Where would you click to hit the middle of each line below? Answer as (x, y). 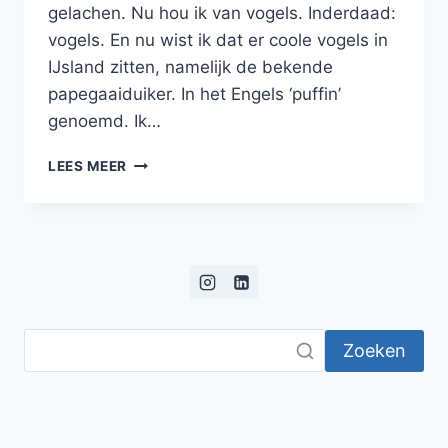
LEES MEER (88, 166)
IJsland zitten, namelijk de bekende (190, 67)
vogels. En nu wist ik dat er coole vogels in (218, 40)
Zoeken (374, 350)
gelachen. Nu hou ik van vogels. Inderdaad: (222, 13)
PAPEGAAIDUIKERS (195, 161)
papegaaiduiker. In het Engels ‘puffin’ (194, 94)
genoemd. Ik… (104, 121)
